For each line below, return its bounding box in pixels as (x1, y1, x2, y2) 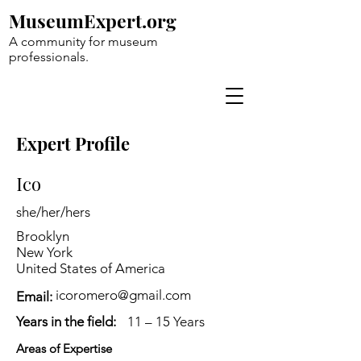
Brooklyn (16, 228, 69, 244)
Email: (16, 288, 52, 305)
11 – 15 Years (127, 313, 205, 330)
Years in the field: (16, 313, 116, 330)
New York (16, 244, 73, 260)
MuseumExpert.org (9, 8, 176, 33)
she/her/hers (16, 204, 90, 220)
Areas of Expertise (16, 341, 112, 356)
